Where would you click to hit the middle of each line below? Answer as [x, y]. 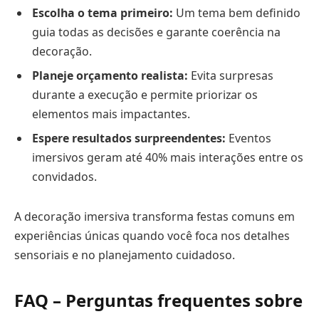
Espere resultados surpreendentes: [129, 138]
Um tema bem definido [237, 13]
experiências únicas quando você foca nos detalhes [152, 235]
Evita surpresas [231, 76]
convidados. [64, 177]
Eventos [249, 138]
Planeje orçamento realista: [110, 76]
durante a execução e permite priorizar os [145, 95]
